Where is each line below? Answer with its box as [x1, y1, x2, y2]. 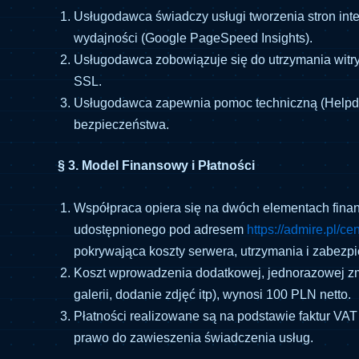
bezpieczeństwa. [74, 118, 169, 132]
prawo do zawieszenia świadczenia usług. [74, 330, 313, 345]
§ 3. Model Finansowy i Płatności [58, 159, 255, 173]
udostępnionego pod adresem [74, 222, 247, 236]
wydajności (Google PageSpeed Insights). [74, 31, 313, 46]
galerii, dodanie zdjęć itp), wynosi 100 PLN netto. [74, 287, 351, 301]
